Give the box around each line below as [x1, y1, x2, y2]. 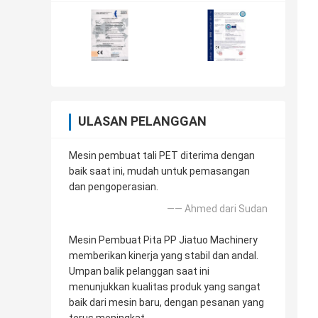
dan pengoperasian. [69, 181, 158, 193]
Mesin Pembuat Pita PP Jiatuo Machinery [69, 234, 258, 246]
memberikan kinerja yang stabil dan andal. [69, 250, 258, 262]
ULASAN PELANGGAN [78, 114, 207, 129]
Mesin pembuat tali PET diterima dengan [69, 150, 255, 162]
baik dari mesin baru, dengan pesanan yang [69, 297, 264, 309]
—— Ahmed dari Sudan [167, 203, 268, 215]
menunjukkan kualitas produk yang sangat [69, 281, 261, 293]
